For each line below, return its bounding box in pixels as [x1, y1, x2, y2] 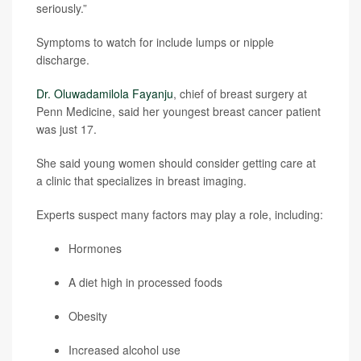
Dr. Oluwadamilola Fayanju [36, 85, 173, 102]
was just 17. [36, 121, 97, 137]
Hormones [68, 240, 122, 256]
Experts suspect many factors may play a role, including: [36, 206, 323, 222]
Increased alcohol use [68, 342, 180, 358]
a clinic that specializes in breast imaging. [36, 172, 247, 189]
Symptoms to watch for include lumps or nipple [36, 34, 274, 50]
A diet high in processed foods [68, 274, 222, 290]
